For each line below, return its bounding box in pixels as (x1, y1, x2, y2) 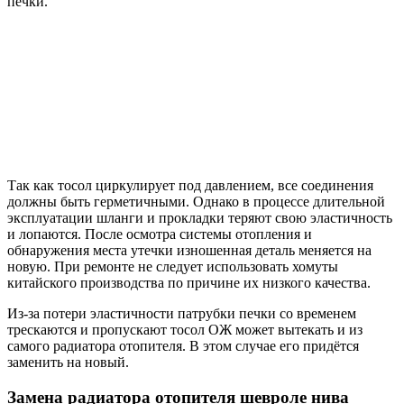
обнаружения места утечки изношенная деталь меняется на (7, 243, 372, 259)
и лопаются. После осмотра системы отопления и (7, 226, 312, 243)
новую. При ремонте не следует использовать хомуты (7, 259, 338, 275)
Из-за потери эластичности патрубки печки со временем (7, 306, 356, 322)
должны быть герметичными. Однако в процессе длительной (7, 194, 385, 210)
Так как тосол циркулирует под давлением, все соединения (7, 178, 373, 194)
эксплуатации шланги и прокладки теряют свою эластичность (7, 210, 392, 226)
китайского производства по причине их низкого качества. (7, 275, 371, 291)
